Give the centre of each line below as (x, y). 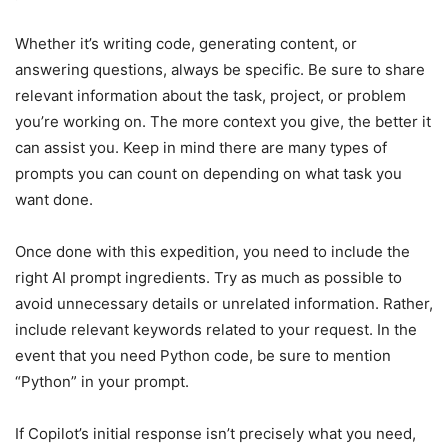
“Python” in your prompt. (102, 382)
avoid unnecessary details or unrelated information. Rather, (224, 304)
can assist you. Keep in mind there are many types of (201, 148)
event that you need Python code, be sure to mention (203, 356)
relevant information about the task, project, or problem (210, 96)
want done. (54, 200)
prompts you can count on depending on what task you (208, 174)
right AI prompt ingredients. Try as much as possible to (208, 278)
